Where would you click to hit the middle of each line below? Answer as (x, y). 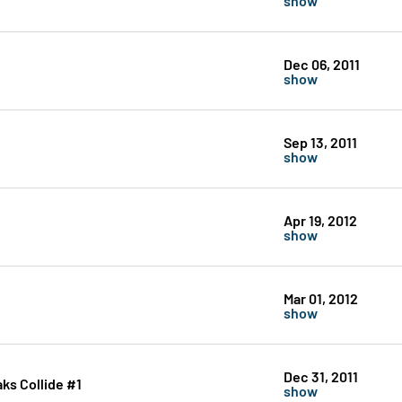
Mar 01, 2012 (320, 298)
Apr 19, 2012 (320, 220)
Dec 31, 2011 (320, 376)
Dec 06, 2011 (321, 64)
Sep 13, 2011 (320, 142)
